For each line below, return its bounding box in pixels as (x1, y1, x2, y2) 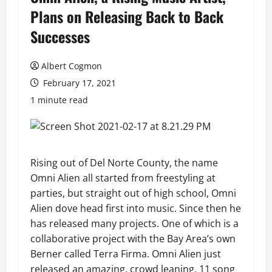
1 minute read (30, 94, 88, 106)
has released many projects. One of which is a (30, 217, 239, 230)
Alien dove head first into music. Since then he (30, 202, 241, 215)
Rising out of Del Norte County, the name (30, 156, 218, 169)
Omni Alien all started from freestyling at (30, 171, 216, 185)
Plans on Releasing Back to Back (30, 5, 223, 27)
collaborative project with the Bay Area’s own (30, 232, 236, 245)
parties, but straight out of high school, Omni (30, 186, 236, 200)
